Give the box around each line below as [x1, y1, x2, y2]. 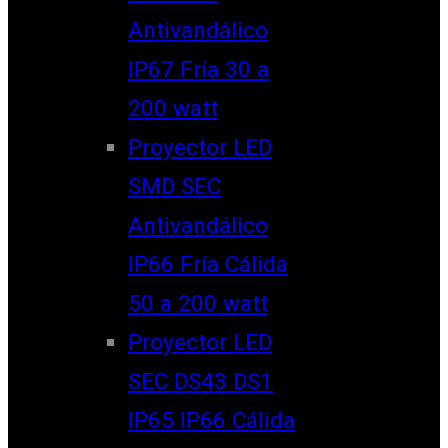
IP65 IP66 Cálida [128, 406, 295, 433]
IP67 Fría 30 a [128, 55, 269, 82]
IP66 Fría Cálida [128, 250, 288, 277]
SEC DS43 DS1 [128, 367, 273, 394]
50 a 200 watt [128, 289, 268, 316]
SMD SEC [128, 172, 221, 199]
